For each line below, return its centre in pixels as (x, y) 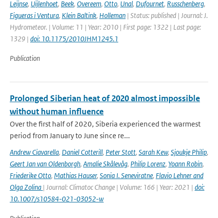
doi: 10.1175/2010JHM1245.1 (74, 39)
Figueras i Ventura (34, 15)
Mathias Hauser (75, 175)
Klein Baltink (79, 15)
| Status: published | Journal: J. (167, 15)
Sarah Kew (153, 152)
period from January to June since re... (70, 136)
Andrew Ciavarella (34, 152)
